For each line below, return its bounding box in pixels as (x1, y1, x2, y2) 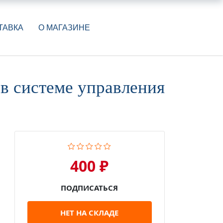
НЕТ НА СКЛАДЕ (60, 208, 119, 218)
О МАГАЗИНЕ (38, 23, 90, 32)
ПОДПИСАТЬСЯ (61, 183, 118, 193)
